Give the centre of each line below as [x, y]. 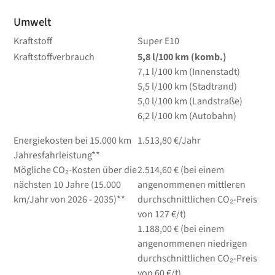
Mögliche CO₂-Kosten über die [76, 170]
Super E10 [158, 41]
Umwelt [33, 22]
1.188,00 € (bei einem [180, 229]
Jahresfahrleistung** [57, 156]
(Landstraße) [215, 102]
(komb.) [208, 57]
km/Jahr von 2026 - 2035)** [70, 200]
